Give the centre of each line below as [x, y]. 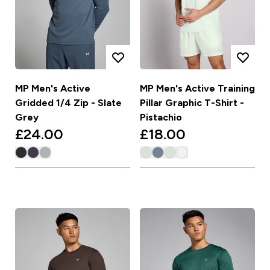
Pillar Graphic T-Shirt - [192, 103]
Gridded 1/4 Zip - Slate [68, 103]
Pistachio [161, 118]
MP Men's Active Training [197, 89]
